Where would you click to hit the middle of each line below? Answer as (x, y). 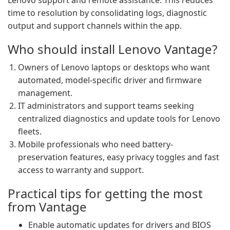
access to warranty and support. (81, 170)
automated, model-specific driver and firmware (110, 80)
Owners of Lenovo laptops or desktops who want (114, 67)
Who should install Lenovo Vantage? (112, 49)
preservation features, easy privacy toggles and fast (119, 157)
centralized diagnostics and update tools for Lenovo (119, 119)
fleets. (30, 131)
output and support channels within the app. (95, 26)
